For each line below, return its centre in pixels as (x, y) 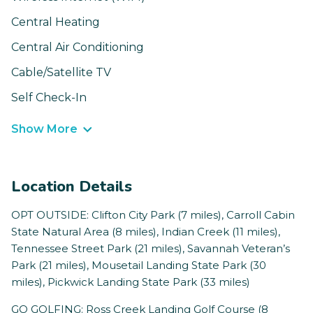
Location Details (72, 187)
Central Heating (56, 22)
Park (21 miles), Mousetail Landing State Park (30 (139, 265)
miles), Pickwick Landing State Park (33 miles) (131, 282)
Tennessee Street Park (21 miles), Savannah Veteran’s (151, 249)
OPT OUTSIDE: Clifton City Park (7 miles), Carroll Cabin (153, 215)
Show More (44, 129)
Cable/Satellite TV (61, 73)
